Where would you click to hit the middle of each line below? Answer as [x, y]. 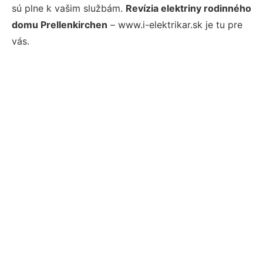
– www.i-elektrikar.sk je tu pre [175, 25]
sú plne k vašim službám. [69, 8]
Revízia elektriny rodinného [188, 8]
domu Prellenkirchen [60, 25]
